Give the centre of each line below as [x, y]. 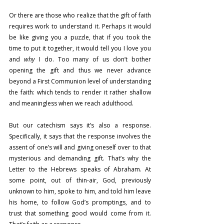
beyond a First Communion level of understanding [80, 81]
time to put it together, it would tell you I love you [80, 48]
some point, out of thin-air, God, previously [80, 180]
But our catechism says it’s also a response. [80, 125]
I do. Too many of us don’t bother [93, 59]
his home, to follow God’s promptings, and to [80, 202]
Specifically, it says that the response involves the [80, 136]
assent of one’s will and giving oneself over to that [80, 147]
